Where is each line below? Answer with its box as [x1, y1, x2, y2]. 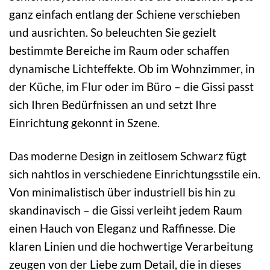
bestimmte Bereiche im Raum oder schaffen [9, 43, 230, 57]
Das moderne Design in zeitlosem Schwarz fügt [9, 148, 246, 163]
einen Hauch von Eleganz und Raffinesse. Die [9, 221, 236, 235]
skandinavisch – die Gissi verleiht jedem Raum [9, 202, 242, 217]
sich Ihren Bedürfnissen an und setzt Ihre [9, 97, 216, 111]
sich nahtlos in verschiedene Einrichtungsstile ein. [9, 166, 260, 181]
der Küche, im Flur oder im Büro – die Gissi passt [9, 79, 254, 93]
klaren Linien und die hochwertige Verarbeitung [9, 239, 253, 253]
